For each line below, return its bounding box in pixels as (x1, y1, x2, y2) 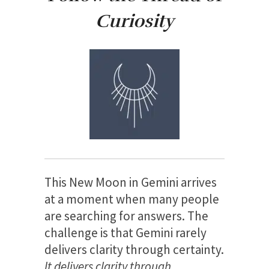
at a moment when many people (44, 190, 219, 207)
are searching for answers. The (44, 207, 208, 224)
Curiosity (95, 10, 174, 32)
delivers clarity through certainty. (44, 241, 224, 258)
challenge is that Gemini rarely (44, 224, 207, 241)
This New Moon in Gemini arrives (44, 174, 217, 190)
